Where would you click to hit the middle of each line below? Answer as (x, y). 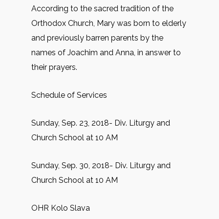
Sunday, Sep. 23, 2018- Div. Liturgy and (101, 123)
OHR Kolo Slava (61, 208)
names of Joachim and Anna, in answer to (106, 53)
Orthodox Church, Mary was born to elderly (109, 23)
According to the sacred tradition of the (102, 9)
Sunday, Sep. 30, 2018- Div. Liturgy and (101, 165)
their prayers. (54, 67)
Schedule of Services (69, 95)
